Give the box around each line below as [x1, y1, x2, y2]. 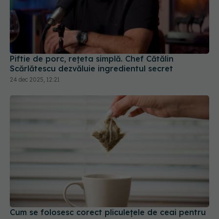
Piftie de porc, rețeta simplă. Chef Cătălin [10, 19, 174, 29]
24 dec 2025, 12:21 [10, 41, 60, 49]
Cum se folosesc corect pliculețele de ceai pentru [10, 173, 206, 183]
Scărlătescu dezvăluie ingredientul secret [10, 29, 173, 39]
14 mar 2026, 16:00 [10, 195, 64, 203]
